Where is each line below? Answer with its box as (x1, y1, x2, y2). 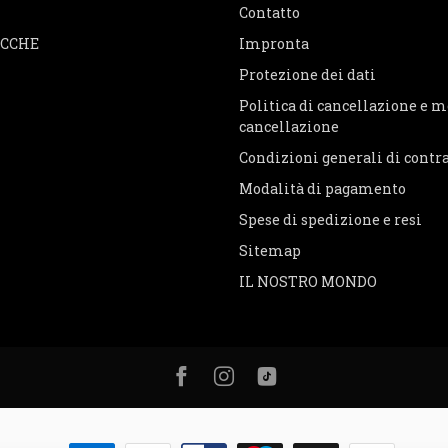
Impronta (239, 34, 309, 54)
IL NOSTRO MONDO (239, 272, 377, 292)
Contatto (239, 3, 300, 23)
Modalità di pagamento (239, 179, 406, 199)
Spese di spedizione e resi (239, 210, 422, 230)
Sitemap (239, 241, 301, 261)
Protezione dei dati (239, 65, 376, 85)
